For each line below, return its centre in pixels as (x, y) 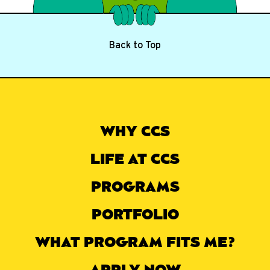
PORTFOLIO (135, 216)
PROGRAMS (135, 188)
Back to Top (135, 46)
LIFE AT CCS (135, 161)
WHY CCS (135, 133)
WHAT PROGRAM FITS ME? (135, 244)
